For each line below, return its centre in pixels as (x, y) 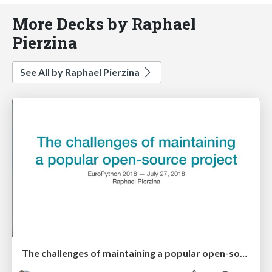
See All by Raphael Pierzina (81, 72)
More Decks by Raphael (104, 23)
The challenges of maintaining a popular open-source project (243, 253)
